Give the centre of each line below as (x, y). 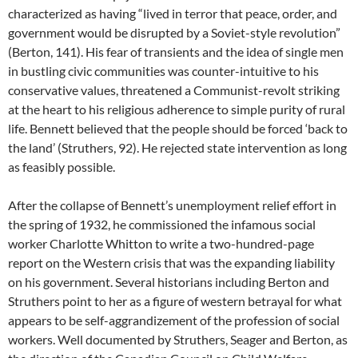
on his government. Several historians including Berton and (169, 282)
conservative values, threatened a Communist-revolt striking (174, 90)
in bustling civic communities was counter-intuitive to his (163, 71)
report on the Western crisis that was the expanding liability (171, 263)
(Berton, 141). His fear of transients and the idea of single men (176, 52)
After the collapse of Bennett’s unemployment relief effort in (172, 205)
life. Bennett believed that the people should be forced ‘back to (178, 128)
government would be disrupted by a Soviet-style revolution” (174, 32)
